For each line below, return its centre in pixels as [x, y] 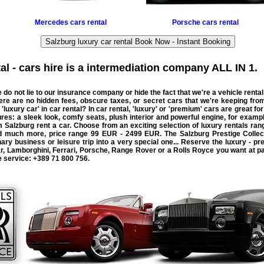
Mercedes [52, 22]
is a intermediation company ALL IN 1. [160, 67]
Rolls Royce [194, 150]
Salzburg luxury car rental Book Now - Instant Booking [138, 41]
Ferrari [64, 150]
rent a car [53, 125]
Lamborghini [28, 150]
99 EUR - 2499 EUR [126, 133]
